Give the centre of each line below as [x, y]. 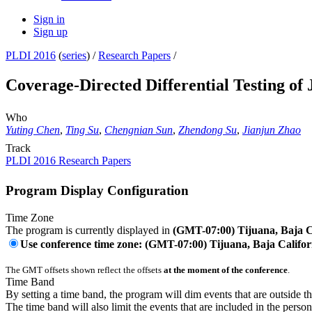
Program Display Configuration [97, 190]
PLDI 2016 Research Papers [68, 161]
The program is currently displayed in [89, 230]
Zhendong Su [208, 130]
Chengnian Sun [139, 130]
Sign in [49, 19]
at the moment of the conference [226, 270]
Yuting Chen [33, 130]
